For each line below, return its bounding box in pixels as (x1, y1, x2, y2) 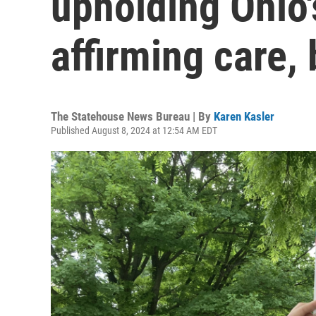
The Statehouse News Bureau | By (51, 109, 214, 123)
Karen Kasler (214, 109, 274, 123)
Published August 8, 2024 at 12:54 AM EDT (51, 125, 217, 136)
